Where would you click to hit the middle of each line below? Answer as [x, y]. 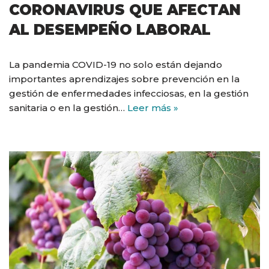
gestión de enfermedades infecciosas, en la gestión [129, 94]
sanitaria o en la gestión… [68, 108]
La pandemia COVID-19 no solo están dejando [116, 65]
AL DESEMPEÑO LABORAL [110, 30]
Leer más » [153, 108]
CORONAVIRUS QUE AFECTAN [125, 10]
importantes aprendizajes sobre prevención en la [124, 79]
